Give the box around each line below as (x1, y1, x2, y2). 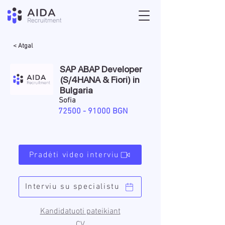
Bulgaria (60, 85, 93, 95)
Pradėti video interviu (29, 150, 120, 160)
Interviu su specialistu (25, 182, 120, 192)
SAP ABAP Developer (60, 64, 142, 74)
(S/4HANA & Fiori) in (60, 74, 140, 85)
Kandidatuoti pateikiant (40, 206, 121, 216)
